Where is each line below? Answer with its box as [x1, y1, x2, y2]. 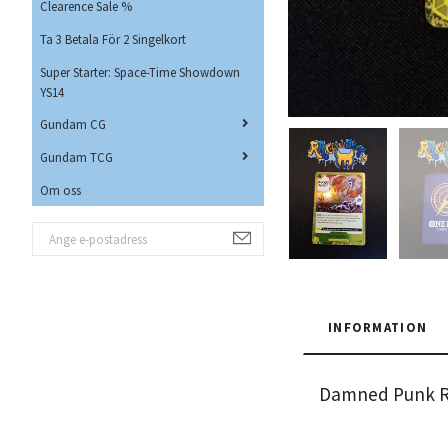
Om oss [40, 181, 81, 198]
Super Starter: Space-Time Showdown [40, 63, 240, 80]
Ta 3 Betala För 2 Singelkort [40, 30, 186, 47]
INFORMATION [328, 318, 428, 335]
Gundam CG [40, 116, 106, 133]
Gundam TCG [40, 149, 113, 166]
